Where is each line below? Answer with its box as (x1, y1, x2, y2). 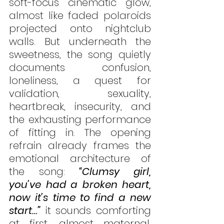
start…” (9, 203, 40, 218)
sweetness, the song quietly (9, 47, 151, 62)
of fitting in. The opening (9, 125, 151, 140)
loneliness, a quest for (9, 73, 151, 88)
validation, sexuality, (9, 86, 151, 101)
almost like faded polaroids (9, 8, 151, 23)
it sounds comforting (40, 203, 151, 218)
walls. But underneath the (9, 34, 151, 49)
